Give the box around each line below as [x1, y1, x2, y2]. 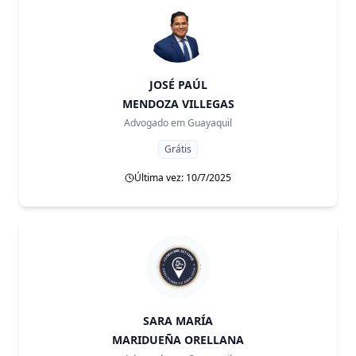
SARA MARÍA [143, 313, 213, 328]
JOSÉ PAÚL [149, 77, 207, 92]
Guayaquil [188, 116, 232, 130]
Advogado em [124, 116, 185, 130]
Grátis [164, 142, 192, 156]
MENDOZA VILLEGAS [122, 96, 234, 111]
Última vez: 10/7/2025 [134, 171, 231, 184]
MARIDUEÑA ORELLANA [112, 332, 244, 347]
